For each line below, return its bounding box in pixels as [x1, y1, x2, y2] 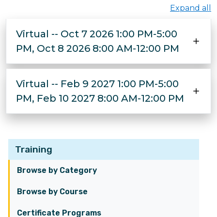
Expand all [170, 3, 211, 13]
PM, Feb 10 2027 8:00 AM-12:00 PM [16, 93, 184, 104]
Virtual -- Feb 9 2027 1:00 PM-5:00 [16, 78, 179, 90]
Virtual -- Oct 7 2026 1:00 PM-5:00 [16, 28, 177, 40]
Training [15, 144, 52, 155]
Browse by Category [17, 166, 97, 175]
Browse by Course [17, 187, 88, 196]
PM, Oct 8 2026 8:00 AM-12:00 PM [16, 43, 179, 54]
